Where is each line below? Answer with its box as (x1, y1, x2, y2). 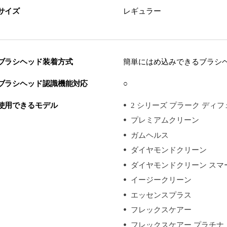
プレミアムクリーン (130, 116, 199, 125)
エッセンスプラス (130, 191, 192, 199)
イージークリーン (130, 176, 192, 184)
